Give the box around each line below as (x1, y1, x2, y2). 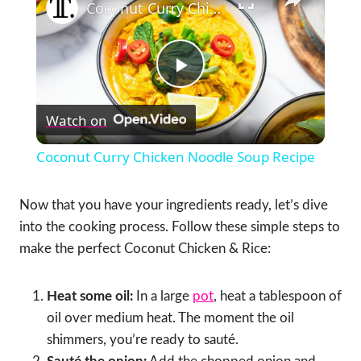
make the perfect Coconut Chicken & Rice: (19, 242, 271, 256)
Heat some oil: (47, 289, 133, 304)
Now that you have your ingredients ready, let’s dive (19, 198, 328, 213)
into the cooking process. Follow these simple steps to (19, 220, 340, 234)
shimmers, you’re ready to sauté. (47, 333, 239, 347)
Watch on (45, 110, 107, 130)
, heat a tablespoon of (214, 289, 342, 304)
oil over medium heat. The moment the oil (47, 311, 294, 326)
